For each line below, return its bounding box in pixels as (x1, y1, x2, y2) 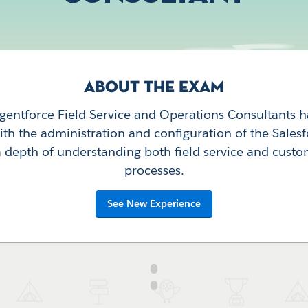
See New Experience (107, 197, 201, 210)
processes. (124, 162, 184, 178)
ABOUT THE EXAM (84, 79, 224, 96)
